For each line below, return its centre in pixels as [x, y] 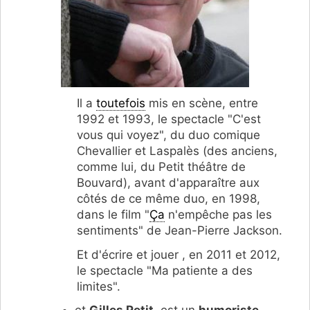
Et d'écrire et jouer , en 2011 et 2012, [179, 254]
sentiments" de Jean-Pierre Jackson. [180, 230]
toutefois [121, 103]
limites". [99, 286]
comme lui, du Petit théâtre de [161, 166]
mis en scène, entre [202, 103]
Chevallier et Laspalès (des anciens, [177, 151]
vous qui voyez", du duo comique [168, 135]
